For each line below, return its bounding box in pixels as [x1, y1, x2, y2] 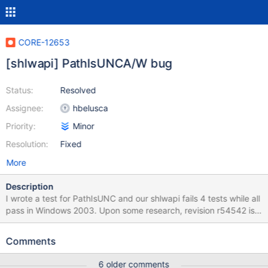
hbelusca [72, 103, 108, 113]
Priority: [5, 121, 36, 131]
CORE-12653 [18, 37, 70, 47]
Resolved [60, 85, 96, 95]
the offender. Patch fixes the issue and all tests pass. [5, 217, 212, 227]
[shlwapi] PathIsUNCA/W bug [5, 56, 172, 71]
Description [5, 181, 54, 191]
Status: [5, 85, 33, 95]
